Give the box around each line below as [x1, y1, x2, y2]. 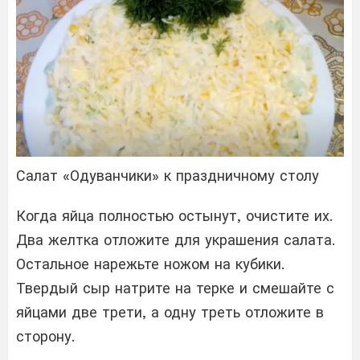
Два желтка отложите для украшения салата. [16, 231, 335, 248]
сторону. [16, 327, 75, 345]
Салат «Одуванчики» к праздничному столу [16, 166, 319, 184]
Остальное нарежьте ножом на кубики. [16, 255, 284, 272]
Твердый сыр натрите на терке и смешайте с [16, 279, 334, 297]
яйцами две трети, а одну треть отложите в [16, 303, 324, 321]
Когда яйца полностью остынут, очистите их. [16, 207, 333, 224]
